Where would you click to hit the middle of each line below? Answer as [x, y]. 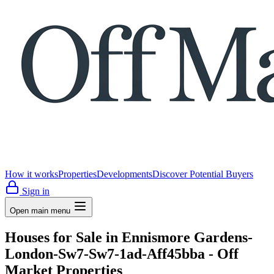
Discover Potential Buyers [203, 174]
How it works [31, 174]
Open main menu [40, 211]
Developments [124, 174]
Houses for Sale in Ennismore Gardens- [129, 237]
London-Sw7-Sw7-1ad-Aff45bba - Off [122, 254]
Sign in [35, 191]
